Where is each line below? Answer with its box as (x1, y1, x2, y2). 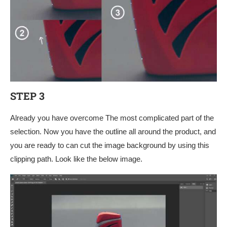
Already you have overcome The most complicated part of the (10, 113, 214, 123)
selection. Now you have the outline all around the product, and (10, 127, 216, 136)
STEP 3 (10, 89, 45, 103)
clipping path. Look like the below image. (10, 155, 142, 164)
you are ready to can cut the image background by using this (10, 141, 209, 150)
